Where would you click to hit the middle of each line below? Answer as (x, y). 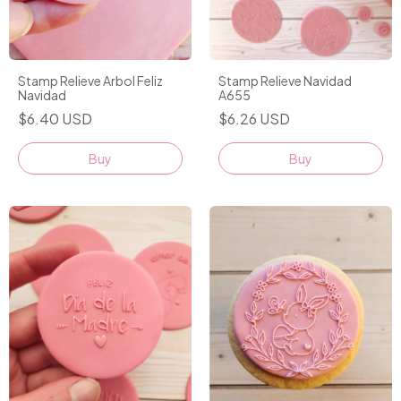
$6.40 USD (55, 119)
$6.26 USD (254, 119)
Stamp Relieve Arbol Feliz (90, 81)
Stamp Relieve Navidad (285, 81)
